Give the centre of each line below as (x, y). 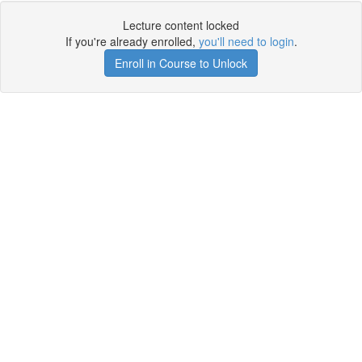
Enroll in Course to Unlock (181, 63)
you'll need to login (246, 41)
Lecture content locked (181, 25)
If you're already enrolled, (132, 41)
